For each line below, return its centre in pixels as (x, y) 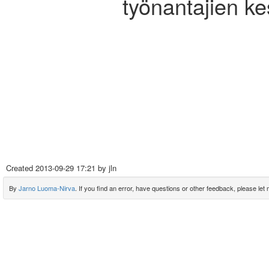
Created (21, 168)
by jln (106, 168)
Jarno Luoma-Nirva (47, 188)
